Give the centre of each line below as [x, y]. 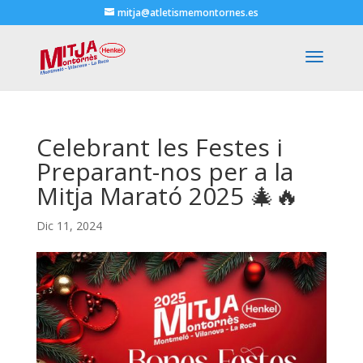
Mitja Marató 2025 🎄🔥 [167, 196]
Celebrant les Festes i [159, 147]
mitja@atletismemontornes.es [188, 13]
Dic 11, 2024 [69, 226]
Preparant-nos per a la [164, 171]
